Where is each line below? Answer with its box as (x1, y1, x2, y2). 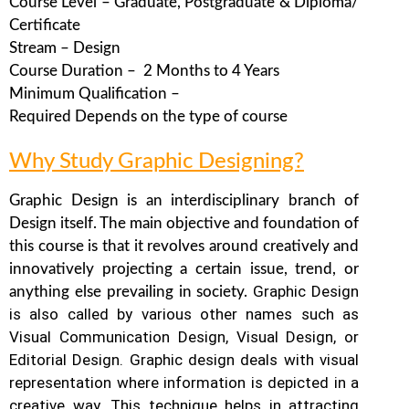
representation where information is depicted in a (9, 372, 360, 392)
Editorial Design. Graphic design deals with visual (9, 350, 360, 369)
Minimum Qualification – (9, 86, 180, 102)
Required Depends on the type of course (9, 109, 288, 125)
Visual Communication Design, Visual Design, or (9, 327, 360, 346)
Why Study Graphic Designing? (9, 150, 304, 173)
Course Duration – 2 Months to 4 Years (9, 63, 279, 79)
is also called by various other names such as (9, 304, 360, 323)
